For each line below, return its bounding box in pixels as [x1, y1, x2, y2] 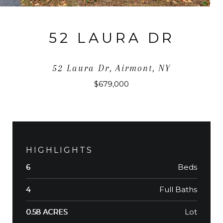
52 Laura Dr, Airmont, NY [52, 63, 171, 73]
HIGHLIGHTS [26, 145, 93, 155]
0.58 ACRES [26, 207, 68, 217]
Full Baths [159, 184, 197, 194]
